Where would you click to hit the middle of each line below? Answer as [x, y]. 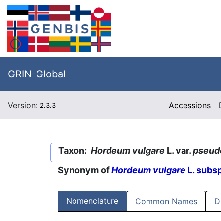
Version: [24, 105]
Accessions [190, 105]
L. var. [179, 151]
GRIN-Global [37, 74]
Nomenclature [92, 201]
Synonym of [85, 170]
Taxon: [74, 151]
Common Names [166, 202]
